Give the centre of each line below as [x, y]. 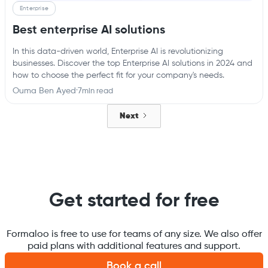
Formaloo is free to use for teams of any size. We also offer [134, 234]
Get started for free [134, 201]
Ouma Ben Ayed [44, 91]
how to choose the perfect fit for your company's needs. [118, 75]
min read [98, 91]
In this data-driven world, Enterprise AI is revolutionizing [118, 51]
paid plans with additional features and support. [134, 246]
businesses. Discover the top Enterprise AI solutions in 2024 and [133, 63]
